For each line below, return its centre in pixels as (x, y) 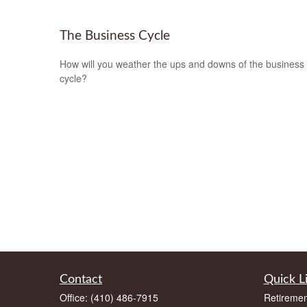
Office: (75, 297)
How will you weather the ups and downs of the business (182, 63)
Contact (81, 280)
